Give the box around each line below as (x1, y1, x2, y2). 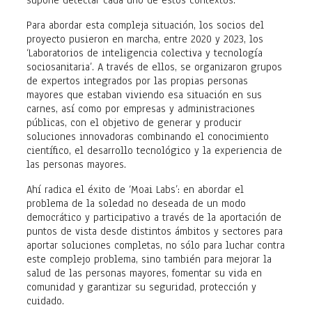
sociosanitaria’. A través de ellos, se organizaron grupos (26, 59, 282, 74)
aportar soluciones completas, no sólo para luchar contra (26, 237, 285, 252)
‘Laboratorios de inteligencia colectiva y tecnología (26, 45, 263, 60)
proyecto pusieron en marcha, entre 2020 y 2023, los (26, 31, 263, 46)
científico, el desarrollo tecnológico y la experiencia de (26, 143, 282, 157)
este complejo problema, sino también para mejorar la (26, 251, 272, 266)
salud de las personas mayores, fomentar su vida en (26, 265, 262, 280)
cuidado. (26, 293, 64, 308)
